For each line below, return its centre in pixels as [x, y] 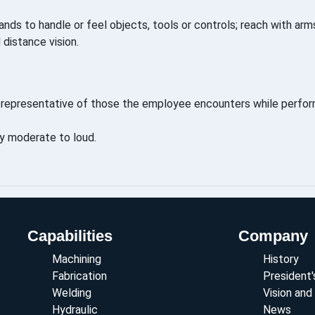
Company [273, 236]
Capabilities [70, 236]
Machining [77, 259]
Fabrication [79, 276]
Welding [72, 293]
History [281, 259]
